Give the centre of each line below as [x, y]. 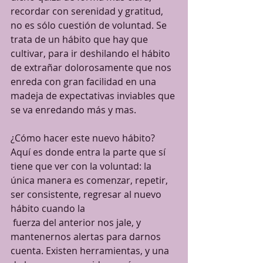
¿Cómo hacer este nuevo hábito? [84, 138]
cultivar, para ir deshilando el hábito [92, 54]
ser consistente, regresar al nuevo [87, 195]
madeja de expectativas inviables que [94, 96]
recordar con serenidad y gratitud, [88, 11]
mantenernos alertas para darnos [87, 237]
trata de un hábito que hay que [80, 40]
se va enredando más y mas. [75, 110]
